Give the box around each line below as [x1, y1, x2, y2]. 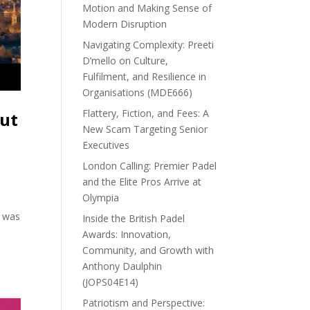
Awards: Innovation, [82, 228, 172, 241]
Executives [82, 138, 130, 152]
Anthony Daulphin [82, 259, 163, 273]
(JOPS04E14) [82, 275, 139, 289]
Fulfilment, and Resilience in [82, 70, 207, 84]
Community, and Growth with [82, 244, 215, 257]
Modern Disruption [82, 17, 167, 31]
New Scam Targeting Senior [82, 122, 208, 136]
